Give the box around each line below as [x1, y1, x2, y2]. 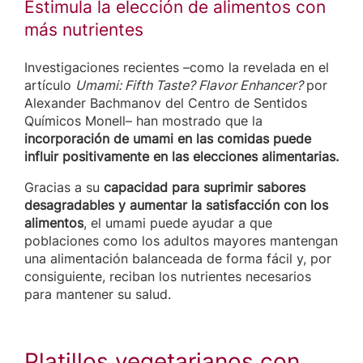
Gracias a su [24, 179, 104, 196]
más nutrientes [24, 19, 143, 41]
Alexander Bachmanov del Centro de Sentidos [24, 95, 307, 112]
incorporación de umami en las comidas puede [24, 130, 311, 147]
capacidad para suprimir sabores [104, 179, 305, 196]
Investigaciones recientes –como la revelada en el [24, 59, 329, 76]
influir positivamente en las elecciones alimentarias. [24, 148, 339, 165]
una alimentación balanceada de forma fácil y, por [24, 250, 331, 267]
